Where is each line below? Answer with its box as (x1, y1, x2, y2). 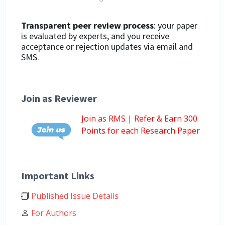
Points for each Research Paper (81, 125, 200, 136)
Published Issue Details (29, 190, 119, 201)
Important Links (21, 169, 94, 182)
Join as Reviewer (21, 91, 97, 104)
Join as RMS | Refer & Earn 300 (81, 113, 197, 124)
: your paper (154, 19, 197, 31)
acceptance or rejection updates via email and (21, 40, 193, 52)
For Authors (29, 207, 76, 218)
